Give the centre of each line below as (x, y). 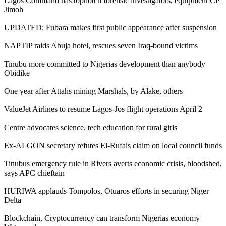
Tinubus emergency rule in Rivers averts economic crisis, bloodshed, (113, 163)
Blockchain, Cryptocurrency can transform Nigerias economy (102, 218)
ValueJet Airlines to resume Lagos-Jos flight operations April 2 (103, 109)
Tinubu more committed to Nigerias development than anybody (105, 64)
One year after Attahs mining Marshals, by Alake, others (93, 91)
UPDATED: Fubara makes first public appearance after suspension (110, 27)
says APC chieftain (34, 173)
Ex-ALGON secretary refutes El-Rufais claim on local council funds (113, 145)
